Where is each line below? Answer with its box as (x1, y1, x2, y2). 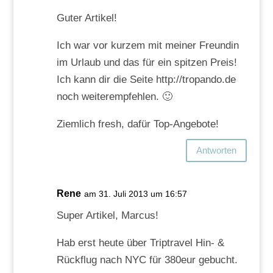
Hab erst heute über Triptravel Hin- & (56, 236, 224, 249)
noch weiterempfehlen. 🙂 (56, 90, 172, 102)
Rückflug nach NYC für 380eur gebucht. (56, 253, 238, 266)
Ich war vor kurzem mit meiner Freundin (56, 39, 239, 51)
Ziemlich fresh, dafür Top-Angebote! (56, 118, 219, 130)
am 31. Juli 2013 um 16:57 (83, 188, 187, 199)
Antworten (196, 145, 237, 156)
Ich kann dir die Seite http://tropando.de (56, 73, 236, 85)
